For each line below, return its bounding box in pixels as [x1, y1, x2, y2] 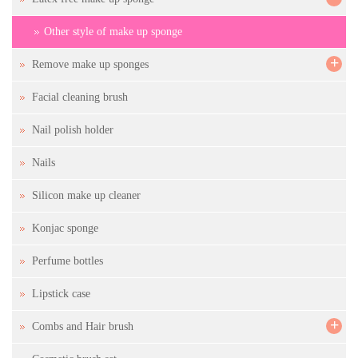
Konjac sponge [32, 222, 98, 235]
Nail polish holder [32, 124, 113, 137]
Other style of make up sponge [44, 26, 182, 38]
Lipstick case [32, 288, 90, 300]
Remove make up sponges [32, 58, 149, 71]
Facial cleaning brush [32, 91, 128, 104]
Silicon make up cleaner [32, 189, 141, 202]
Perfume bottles [32, 255, 103, 268]
